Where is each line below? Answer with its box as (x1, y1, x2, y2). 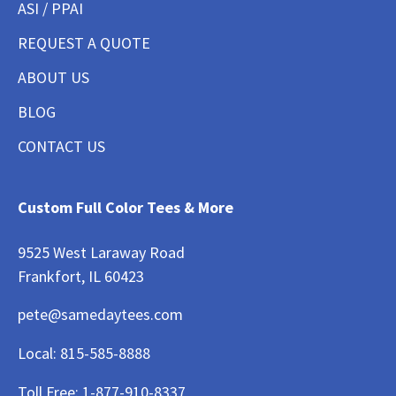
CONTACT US (18, 136, 105, 157)
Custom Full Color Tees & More (18, 197, 233, 218)
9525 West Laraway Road (18, 241, 185, 263)
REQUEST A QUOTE (18, 33, 150, 54)
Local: (18, 342, 60, 363)
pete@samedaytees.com (18, 303, 183, 324)
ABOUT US (18, 67, 89, 88)
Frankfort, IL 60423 (18, 265, 144, 286)
